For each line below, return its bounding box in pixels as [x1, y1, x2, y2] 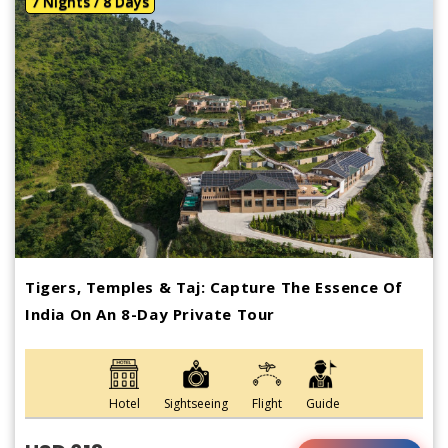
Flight [251, 394, 282, 412]
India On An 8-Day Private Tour [25, 303, 275, 324]
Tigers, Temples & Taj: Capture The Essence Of [25, 276, 403, 297]
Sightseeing [163, 394, 228, 412]
